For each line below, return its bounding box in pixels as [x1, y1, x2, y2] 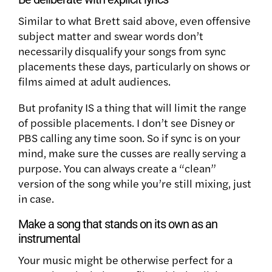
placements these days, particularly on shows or [18, 58, 250, 73]
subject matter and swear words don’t [18, 27, 203, 43]
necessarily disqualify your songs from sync [18, 42, 226, 58]
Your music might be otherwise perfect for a [18, 251, 233, 267]
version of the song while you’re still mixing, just [18, 175, 251, 191]
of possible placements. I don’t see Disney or [18, 114, 235, 130]
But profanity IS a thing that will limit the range [18, 99, 246, 115]
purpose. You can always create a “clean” [18, 160, 216, 175]
